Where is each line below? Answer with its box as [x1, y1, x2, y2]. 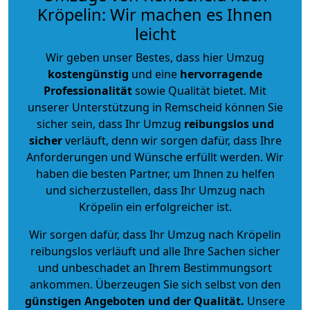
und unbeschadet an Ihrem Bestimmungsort [38, 259, 272, 275]
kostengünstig [48, 66, 129, 82]
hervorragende [180, 66, 262, 82]
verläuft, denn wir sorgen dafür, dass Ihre [62, 132, 282, 148]
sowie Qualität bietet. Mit [132, 82, 266, 98]
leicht [134, 22, 176, 45]
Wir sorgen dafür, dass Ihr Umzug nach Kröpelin [29, 226, 281, 242]
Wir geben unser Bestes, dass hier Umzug [46, 49, 264, 65]
